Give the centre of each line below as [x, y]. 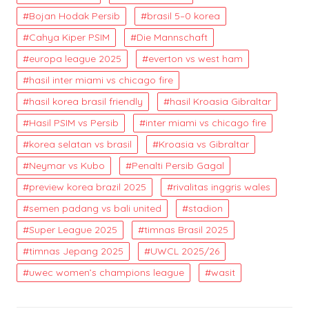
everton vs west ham [196, 59]
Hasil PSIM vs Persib [74, 123]
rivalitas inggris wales [222, 187]
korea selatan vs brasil [80, 144]
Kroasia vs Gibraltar [204, 144]
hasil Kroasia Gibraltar [220, 101]
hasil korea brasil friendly [86, 101]
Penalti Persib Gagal [178, 166]
